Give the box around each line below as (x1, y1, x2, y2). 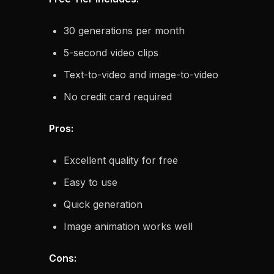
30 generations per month (64, 24, 185, 37)
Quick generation (64, 198, 143, 210)
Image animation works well (64, 220, 193, 232)
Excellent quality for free (64, 154, 178, 166)
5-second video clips (64, 46, 158, 59)
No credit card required (64, 91, 172, 103)
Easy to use (64, 176, 117, 188)
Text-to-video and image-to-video (64, 68, 218, 81)
